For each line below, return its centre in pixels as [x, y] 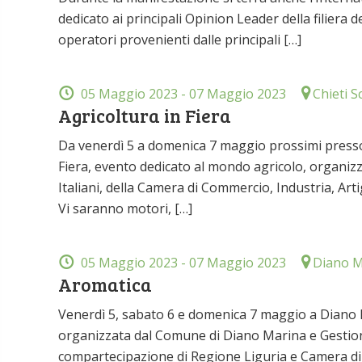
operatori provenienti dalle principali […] [180, 40]
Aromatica [105, 284]
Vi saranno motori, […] [125, 208]
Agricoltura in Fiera [145, 115]
